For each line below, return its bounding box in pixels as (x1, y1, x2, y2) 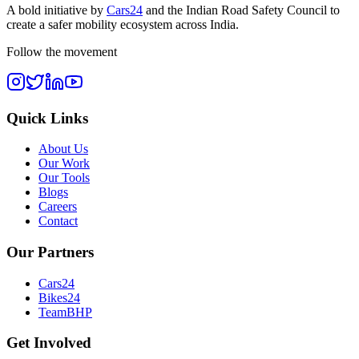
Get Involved (6, 334, 91, 352)
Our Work (38, 156, 90, 171)
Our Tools (38, 171, 90, 185)
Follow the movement (6, 44, 117, 58)
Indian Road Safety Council (186, 2, 327, 17)
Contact (38, 214, 78, 228)
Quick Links (6, 109, 88, 127)
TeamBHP (38, 305, 92, 319)
